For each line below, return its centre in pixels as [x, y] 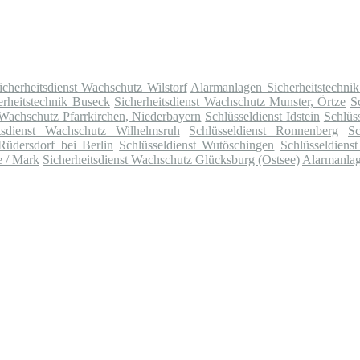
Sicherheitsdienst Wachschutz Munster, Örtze [230, 102]
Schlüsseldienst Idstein [263, 117]
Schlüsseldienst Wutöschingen [197, 145]
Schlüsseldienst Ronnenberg [264, 131]
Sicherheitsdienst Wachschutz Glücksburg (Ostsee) [171, 160]
